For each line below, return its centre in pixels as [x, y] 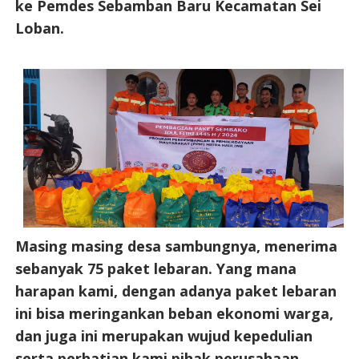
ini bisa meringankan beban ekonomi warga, [174, 313]
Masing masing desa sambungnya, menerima [176, 246]
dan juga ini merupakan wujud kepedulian [163, 335]
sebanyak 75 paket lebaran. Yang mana [155, 268]
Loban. [39, 28]
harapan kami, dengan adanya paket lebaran [175, 290]
